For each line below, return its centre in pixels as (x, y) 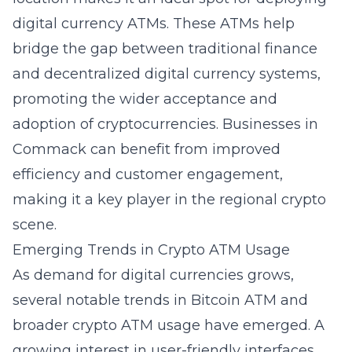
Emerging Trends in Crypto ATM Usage (151, 250)
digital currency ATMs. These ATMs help (154, 24)
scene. (35, 225)
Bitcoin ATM (234, 300)
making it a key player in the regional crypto (169, 200)
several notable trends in (102, 300)
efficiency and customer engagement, (148, 174)
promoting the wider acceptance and (145, 99)
